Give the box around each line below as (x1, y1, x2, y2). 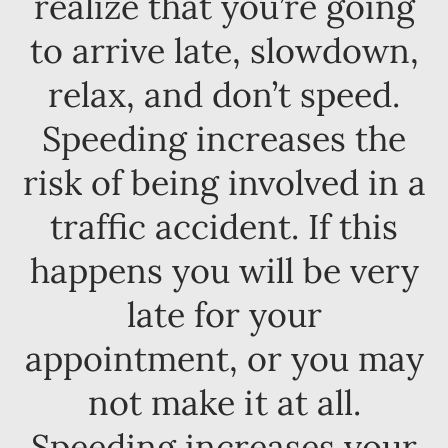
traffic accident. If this (50, 204, 398, 248)
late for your (126, 292, 322, 336)
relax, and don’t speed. (48, 72, 400, 116)
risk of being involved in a (22, 160, 426, 204)
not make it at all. (87, 380, 361, 424)
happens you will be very (29, 248, 419, 292)
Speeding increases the (42, 116, 406, 160)
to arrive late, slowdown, (29, 28, 419, 72)
